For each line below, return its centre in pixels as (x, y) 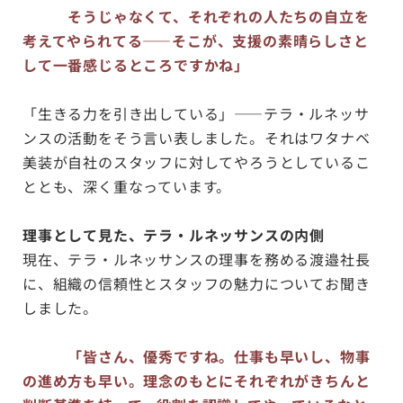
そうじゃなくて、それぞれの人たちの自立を (219, 16)
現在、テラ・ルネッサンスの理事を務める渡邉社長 (197, 259)
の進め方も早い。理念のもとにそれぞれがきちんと (197, 380)
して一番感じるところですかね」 (136, 64)
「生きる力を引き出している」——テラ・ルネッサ (196, 113)
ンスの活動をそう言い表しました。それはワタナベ (197, 137)
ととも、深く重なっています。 (127, 186)
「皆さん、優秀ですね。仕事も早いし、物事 (197, 356)
